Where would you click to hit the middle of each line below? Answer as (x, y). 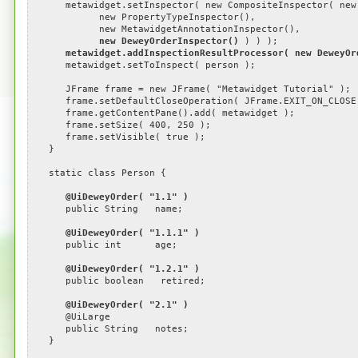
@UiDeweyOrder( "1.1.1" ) (132, 233)
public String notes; (110, 329)
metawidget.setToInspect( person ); (143, 65)
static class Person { (99, 173)
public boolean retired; (118, 281)
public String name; (107, 209)
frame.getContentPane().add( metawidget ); (163, 113)
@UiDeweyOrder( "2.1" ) (127, 305)
